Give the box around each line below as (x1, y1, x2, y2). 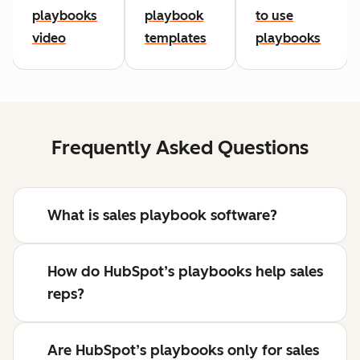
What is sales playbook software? (47, 207, 277, 225)
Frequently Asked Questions (51, 136, 309, 160)
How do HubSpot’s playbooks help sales (47, 263, 323, 281)
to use (256, 8, 293, 24)
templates (145, 31, 207, 47)
